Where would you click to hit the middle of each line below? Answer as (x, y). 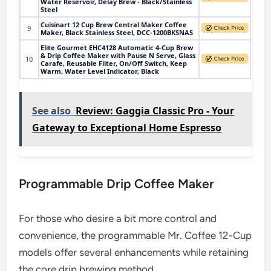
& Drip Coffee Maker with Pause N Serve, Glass (118, 55)
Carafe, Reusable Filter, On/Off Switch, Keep (114, 63)
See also (52, 111)
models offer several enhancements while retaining (134, 253)
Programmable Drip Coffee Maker (117, 184)
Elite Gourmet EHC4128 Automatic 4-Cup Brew (117, 47)
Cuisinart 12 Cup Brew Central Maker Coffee (114, 24)
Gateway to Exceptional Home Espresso (127, 128)
